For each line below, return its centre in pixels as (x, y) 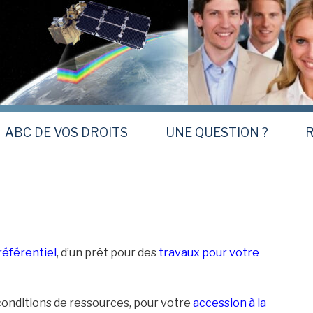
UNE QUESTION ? (217, 132)
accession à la (230, 303)
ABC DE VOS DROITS (67, 132)
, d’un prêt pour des (108, 252)
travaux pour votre (209, 252)
